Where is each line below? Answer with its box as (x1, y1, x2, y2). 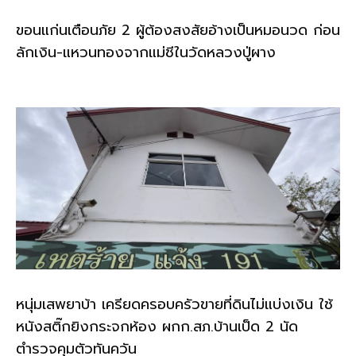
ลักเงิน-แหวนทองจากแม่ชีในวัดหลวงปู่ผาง (16, 41, 276, 64)
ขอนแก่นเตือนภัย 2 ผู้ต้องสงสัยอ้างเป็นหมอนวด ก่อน (16, 19, 340, 42)
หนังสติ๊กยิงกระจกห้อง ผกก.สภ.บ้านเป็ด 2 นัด (16, 315, 298, 339)
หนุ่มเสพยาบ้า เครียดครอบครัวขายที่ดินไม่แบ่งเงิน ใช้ (16, 293, 333, 316)
